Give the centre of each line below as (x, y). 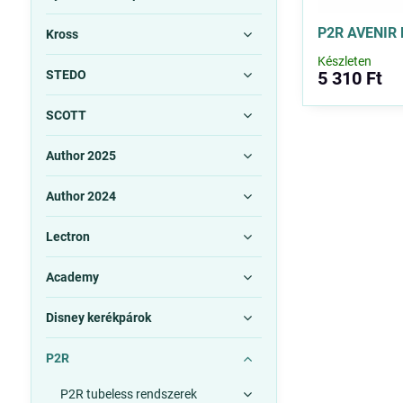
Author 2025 (81, 156)
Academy (72, 277)
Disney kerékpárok (98, 318)
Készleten (345, 62)
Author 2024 (81, 196)
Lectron (67, 237)
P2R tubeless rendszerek (128, 394)
